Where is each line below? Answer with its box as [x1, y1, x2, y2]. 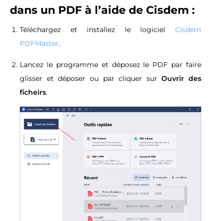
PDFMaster [20, 39, 59, 48]
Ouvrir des [161, 74, 201, 83]
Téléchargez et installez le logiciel [20, 25, 175, 35]
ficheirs [20, 88, 46, 97]
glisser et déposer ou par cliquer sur [20, 74, 162, 83]
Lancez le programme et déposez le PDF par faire [20, 60, 201, 70]
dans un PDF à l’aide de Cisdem [10, 3, 192, 17]
